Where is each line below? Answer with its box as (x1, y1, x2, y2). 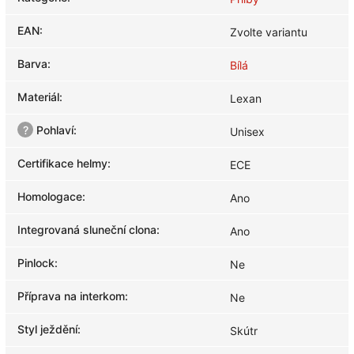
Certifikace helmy (17, 156, 107, 170)
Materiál (17, 89, 59, 104)
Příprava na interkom (17, 288, 125, 303)
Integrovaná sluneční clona (17, 222, 156, 236)
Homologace (17, 189, 82, 203)
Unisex (230, 124, 265, 138)
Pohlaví (33, 122, 73, 137)
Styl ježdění (17, 322, 77, 336)
